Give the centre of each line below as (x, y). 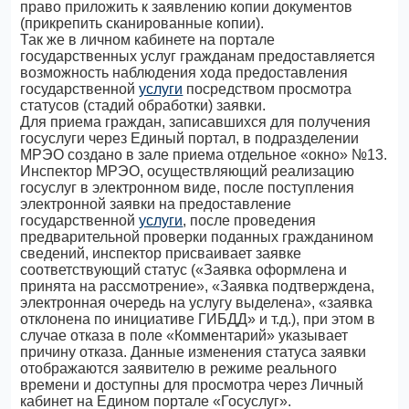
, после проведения (250, 220)
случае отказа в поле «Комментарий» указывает (184, 336)
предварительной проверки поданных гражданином (197, 237)
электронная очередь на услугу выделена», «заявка (197, 303)
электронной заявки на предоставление (156, 204)
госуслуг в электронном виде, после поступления (188, 188)
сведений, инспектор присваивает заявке (161, 253)
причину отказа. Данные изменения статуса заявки (194, 352)
